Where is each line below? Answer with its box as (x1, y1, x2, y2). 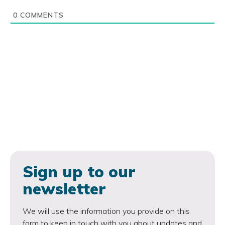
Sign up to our (23, 162, 135, 182)
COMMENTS (18, 11, 64, 20)
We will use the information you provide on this (23, 206, 190, 216)
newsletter (23, 179, 105, 199)
